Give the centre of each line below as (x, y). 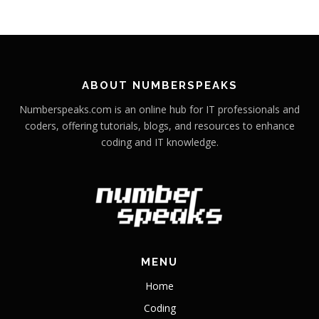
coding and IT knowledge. (159, 142)
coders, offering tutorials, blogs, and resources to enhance (159, 126)
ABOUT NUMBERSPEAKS (159, 86)
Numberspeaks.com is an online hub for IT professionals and (159, 110)
